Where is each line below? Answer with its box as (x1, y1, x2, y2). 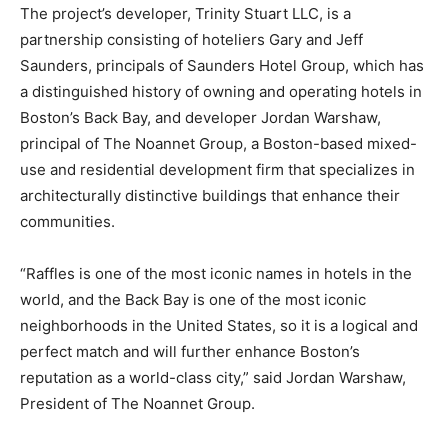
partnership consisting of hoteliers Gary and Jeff (20, 29, 363, 49)
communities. (20, 211, 115, 231)
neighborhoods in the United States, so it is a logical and (20, 315, 418, 335)
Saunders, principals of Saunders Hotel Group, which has (20, 55, 424, 75)
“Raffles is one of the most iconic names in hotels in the (20, 263, 412, 283)
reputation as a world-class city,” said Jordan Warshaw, (20, 367, 406, 387)
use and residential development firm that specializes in (20, 159, 415, 179)
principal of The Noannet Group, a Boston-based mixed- (20, 133, 417, 153)
